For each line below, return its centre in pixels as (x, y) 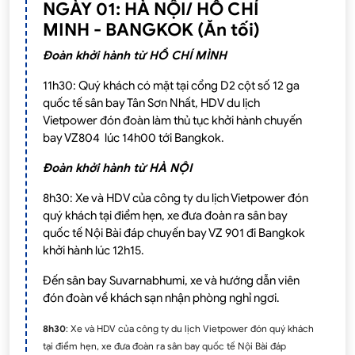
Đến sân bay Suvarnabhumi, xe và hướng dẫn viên (171, 280)
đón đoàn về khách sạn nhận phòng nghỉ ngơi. (162, 298)
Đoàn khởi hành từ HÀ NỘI (120, 168)
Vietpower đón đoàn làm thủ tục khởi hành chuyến (172, 120)
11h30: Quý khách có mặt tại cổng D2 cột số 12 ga (171, 85)
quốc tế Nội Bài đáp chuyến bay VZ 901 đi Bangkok (174, 233)
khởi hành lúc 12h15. (95, 250)
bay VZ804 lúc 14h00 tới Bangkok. (135, 137)
